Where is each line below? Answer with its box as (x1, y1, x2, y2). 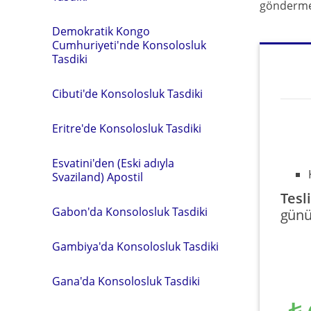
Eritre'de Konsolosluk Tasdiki (52, 121, 201, 137)
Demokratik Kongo (52, 24, 150, 40)
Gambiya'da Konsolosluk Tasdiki (52, 239, 219, 255)
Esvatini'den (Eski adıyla (52, 155, 174, 171)
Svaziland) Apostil (52, 169, 143, 185)
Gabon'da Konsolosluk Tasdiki (52, 204, 208, 220)
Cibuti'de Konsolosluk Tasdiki (52, 86, 203, 102)
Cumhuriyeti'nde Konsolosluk (52, 37, 206, 53)
